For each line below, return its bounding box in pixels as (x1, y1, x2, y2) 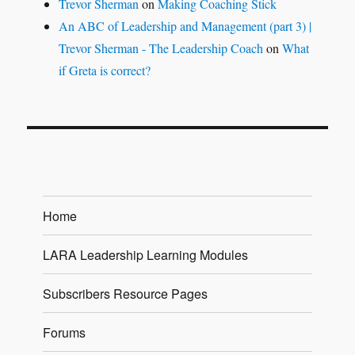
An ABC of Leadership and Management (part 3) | (59, 17, 312, 34)
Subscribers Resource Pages (43, 284, 208, 303)
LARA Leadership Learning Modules (43, 245, 249, 264)
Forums (43, 323, 86, 342)
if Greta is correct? (59, 62, 151, 78)
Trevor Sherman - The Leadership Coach (59, 40, 264, 56)
